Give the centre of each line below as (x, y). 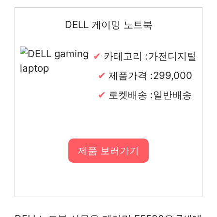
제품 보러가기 (108, 150)
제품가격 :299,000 (150, 75)
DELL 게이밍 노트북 (108, 24)
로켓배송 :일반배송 (150, 94)
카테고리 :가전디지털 (150, 56)
